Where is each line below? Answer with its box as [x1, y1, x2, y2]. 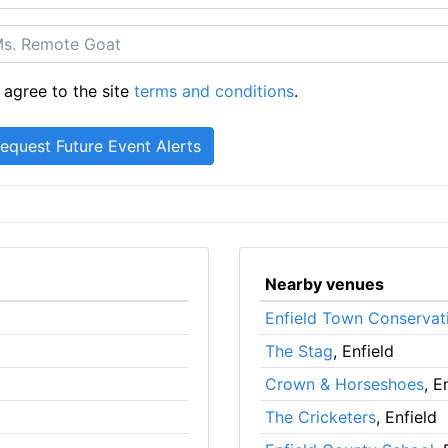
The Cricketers [264, 406, 376, 427]
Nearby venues [264, 273, 384, 294]
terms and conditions [134, 80, 295, 101]
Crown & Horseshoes [264, 373, 424, 394]
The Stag [264, 340, 333, 361]
